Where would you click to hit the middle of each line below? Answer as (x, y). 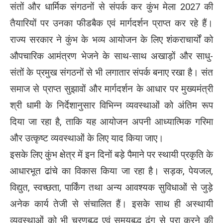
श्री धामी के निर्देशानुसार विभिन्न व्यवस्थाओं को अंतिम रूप (111, 105)
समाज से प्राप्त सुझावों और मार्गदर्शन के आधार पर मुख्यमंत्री (111, 89)
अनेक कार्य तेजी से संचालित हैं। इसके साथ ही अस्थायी (111, 204)
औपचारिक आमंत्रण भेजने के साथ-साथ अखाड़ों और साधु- (111, 56)
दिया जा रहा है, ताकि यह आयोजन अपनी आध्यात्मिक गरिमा (111, 122)
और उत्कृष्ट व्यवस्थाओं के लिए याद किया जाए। (87, 138)
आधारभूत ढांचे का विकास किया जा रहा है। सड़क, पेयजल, (111, 171)
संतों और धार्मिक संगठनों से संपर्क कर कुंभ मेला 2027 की (111, 7)
